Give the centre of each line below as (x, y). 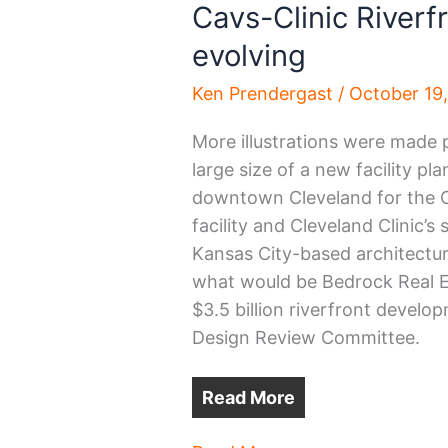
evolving (249, 56)
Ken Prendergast (265, 93)
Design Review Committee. (306, 338)
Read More (249, 397)
